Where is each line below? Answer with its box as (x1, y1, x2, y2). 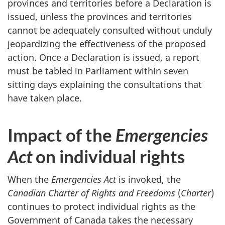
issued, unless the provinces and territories (8, 10, 192, 23)
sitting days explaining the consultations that (8, 78, 202, 90)
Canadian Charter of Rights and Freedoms (8, 187, 178, 199)
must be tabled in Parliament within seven (8, 64, 188, 77)
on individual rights (36, 145, 185, 167)
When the (8, 173, 51, 186)
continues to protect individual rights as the (8, 200, 195, 213)
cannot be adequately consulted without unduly (8, 24, 212, 36)
